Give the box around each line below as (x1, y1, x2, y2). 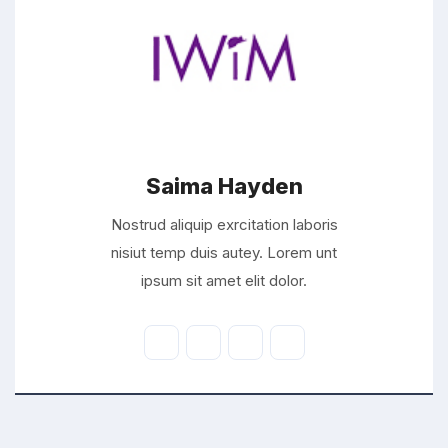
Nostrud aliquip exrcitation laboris (110, 214, 338, 234)
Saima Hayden (145, 172, 303, 199)
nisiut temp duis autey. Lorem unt (111, 242, 337, 262)
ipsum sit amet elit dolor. (141, 270, 307, 290)
